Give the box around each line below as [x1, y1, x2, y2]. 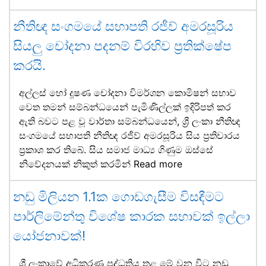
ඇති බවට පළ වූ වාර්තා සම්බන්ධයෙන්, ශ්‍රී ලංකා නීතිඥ [19, 115, 240, 127]
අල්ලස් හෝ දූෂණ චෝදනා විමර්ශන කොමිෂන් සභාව [19, 86, 236, 99]
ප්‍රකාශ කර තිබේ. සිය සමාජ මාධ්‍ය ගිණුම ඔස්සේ [19, 143, 213, 156]
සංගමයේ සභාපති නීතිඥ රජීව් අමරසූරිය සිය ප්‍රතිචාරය [19, 129, 240, 141]
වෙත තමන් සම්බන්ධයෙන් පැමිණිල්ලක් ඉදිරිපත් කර [19, 100, 231, 113]
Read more [134, 157, 182, 170]
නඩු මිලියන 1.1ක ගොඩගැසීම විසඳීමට [13, 188, 224, 204]
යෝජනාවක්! [13, 227, 85, 243]
